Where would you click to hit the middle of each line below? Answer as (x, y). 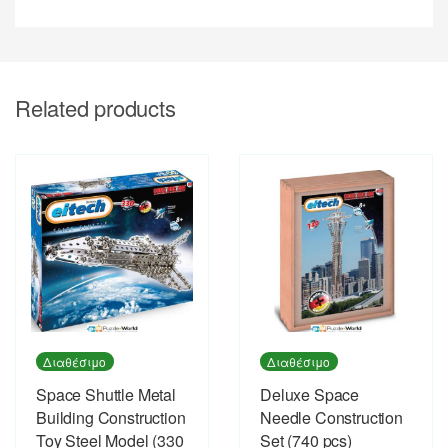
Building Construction (111, 417)
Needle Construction (331, 417)
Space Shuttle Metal (106, 394)
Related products (95, 107)
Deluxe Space (310, 394)
